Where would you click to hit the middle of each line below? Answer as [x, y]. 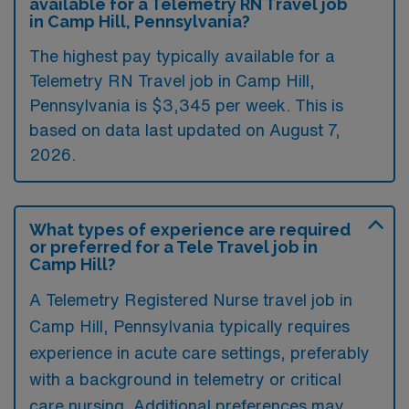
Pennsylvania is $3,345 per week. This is [186, 105]
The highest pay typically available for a [182, 56]
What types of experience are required [190, 230]
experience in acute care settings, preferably [199, 352]
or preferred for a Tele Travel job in [173, 247]
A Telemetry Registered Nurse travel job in [191, 299]
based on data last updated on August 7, [185, 130]
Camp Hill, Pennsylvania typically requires [189, 326]
